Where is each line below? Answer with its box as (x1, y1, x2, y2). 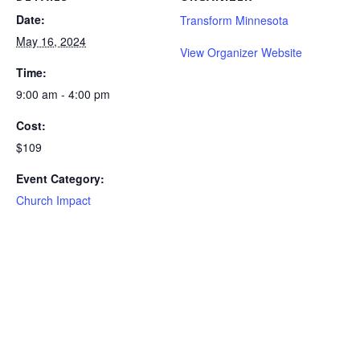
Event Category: (16, 170, 104, 186)
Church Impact (16, 192, 91, 208)
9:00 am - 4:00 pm (16, 86, 110, 102)
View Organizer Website (180, 44, 302, 60)
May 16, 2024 (16, 33, 86, 49)
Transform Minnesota (180, 12, 288, 28)
